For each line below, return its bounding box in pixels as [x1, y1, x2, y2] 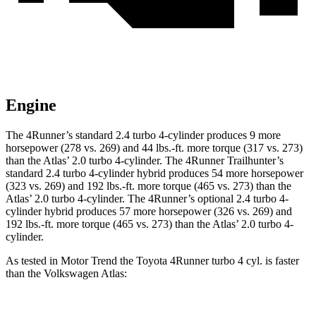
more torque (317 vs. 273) [184, 142, 303, 154]
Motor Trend [61, 255, 117, 267]
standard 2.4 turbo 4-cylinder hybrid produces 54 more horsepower [6, 167, 303, 180]
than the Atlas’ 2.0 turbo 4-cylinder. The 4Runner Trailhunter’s [6, 154, 284, 167]
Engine [6, 96, 56, 115]
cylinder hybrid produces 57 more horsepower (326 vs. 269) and [6, 205, 292, 218]
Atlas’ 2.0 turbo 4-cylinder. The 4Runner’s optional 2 [6, 193, 242, 205]
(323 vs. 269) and [6, 180, 87, 193]
